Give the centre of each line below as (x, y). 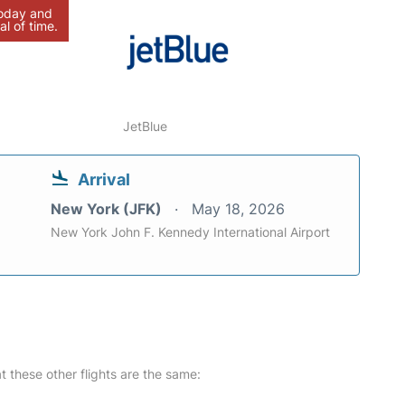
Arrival (104, 179)
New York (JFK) (108, 209)
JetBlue (146, 126)
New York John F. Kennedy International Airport (190, 232)
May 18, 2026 (238, 209)
